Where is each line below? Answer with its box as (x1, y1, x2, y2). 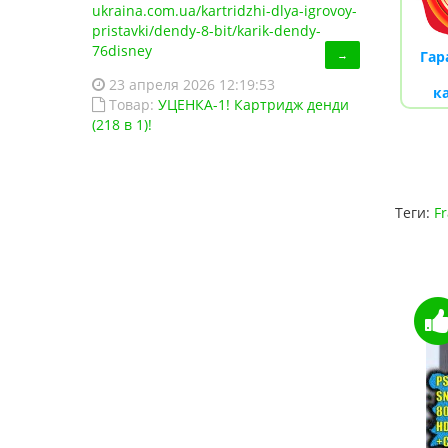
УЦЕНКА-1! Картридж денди (158, 95, 349, 114)
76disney (92, 41, 152, 60)
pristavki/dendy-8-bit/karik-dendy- (92, 21, 321, 40)
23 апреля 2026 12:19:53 (109, 75, 275, 94)
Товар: (109, 95, 158, 114)
